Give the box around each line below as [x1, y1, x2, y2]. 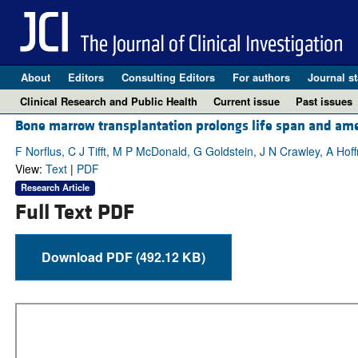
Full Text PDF [14, 198, 134, 226]
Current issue [213, 93, 280, 109]
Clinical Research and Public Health [20, 93, 197, 109]
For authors [232, 70, 290, 85]
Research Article [20, 181, 89, 194]
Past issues [296, 93, 352, 109]
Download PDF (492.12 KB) [135, 247, 205, 266]
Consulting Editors [121, 70, 215, 85]
